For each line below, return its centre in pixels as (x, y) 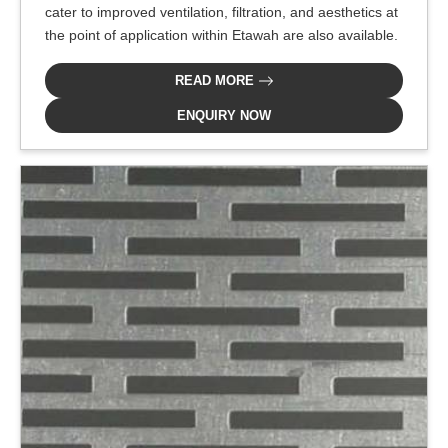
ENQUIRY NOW (224, 115)
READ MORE (216, 80)
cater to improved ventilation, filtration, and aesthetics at (221, 11)
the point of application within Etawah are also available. (221, 34)
